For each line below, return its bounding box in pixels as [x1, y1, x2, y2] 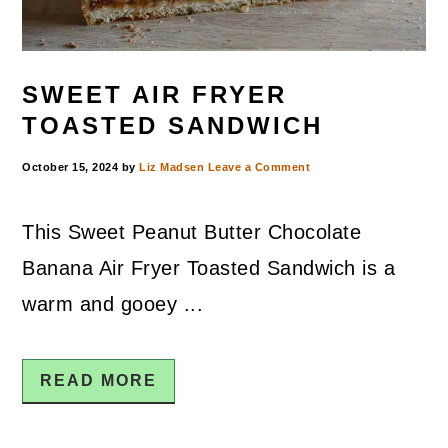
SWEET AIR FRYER [22, 80, 288, 108]
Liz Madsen [139, 160, 205, 173]
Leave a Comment [207, 160, 311, 173]
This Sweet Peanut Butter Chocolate [22, 220, 362, 243]
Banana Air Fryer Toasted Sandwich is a [22, 256, 396, 279]
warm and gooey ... [22, 292, 204, 315]
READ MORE [40, 371, 158, 389]
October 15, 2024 [22, 160, 119, 173]
